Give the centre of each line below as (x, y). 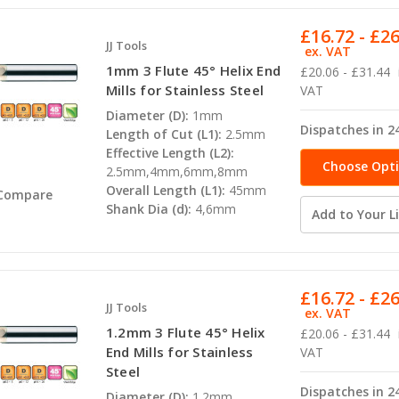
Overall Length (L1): (165, 191)
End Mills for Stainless (179, 352)
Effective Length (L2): (170, 153)
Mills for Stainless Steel (185, 90)
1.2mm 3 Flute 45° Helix (185, 333)
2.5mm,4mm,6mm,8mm (176, 172)
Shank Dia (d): (148, 209)
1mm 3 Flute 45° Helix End (193, 71)
